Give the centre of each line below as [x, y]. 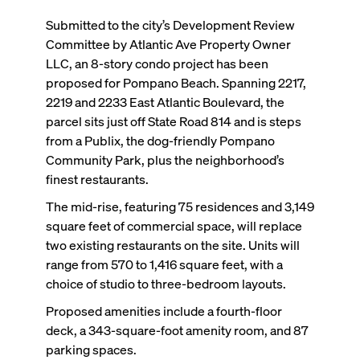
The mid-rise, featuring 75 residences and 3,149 [180, 207]
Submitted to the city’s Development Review [170, 25]
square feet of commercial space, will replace [174, 226]
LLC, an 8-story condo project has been [157, 63]
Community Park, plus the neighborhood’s [165, 160]
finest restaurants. [97, 179]
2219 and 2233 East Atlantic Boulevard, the [165, 102]
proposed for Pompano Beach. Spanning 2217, [176, 83]
